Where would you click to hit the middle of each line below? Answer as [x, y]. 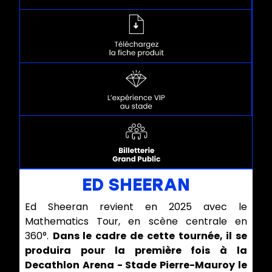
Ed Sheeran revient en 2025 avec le [136, 206]
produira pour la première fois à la [136, 250]
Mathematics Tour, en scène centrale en [136, 221]
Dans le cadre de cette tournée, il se [150, 236]
